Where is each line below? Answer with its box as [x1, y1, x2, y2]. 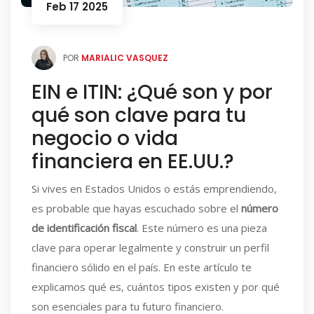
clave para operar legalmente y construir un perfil [32, 240, 269, 254]
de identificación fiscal [32, 221, 137, 235]
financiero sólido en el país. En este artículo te [32, 260, 252, 274]
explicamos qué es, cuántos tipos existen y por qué [32, 280, 280, 294]
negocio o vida [32, 125, 178, 152]
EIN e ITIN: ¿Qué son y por [32, 78, 273, 106]
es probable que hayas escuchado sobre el [32, 201, 241, 215]
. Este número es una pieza [137, 221, 267, 235]
